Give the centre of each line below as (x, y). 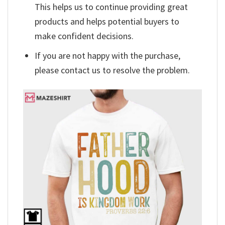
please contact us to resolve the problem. (113, 70)
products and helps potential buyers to (107, 21)
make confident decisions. (84, 36)
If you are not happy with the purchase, (108, 56)
